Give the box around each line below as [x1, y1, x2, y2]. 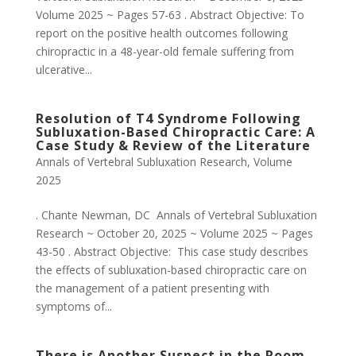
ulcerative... [35, 62, 92, 77]
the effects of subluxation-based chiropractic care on [35, 262, 307, 277]
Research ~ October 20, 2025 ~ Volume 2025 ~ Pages [35, 226, 313, 241]
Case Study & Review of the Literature [35, 137, 311, 154]
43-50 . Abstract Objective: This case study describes [35, 244, 308, 259]
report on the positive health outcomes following [35, 25, 288, 41]
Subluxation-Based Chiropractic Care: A [35, 123, 315, 141]
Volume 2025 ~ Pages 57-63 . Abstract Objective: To [35, 7, 304, 22]
